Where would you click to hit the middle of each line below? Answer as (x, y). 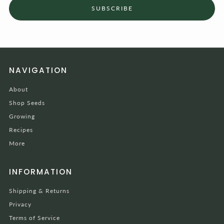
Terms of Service (34, 217)
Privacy (20, 204)
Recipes (21, 129)
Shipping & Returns (39, 190)
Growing (22, 116)
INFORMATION (41, 171)
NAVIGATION (38, 70)
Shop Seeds (27, 102)
